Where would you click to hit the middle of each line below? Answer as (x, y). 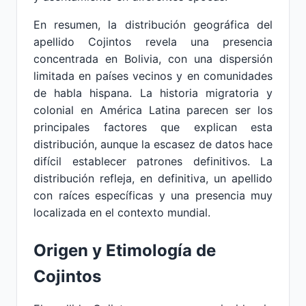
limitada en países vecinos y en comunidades (153, 76)
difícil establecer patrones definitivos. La (153, 161)
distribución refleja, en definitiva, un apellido (153, 178)
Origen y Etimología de (125, 250)
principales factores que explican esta (153, 127)
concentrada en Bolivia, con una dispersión (153, 59)
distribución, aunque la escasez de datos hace (153, 144)
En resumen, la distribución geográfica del (153, 25)
